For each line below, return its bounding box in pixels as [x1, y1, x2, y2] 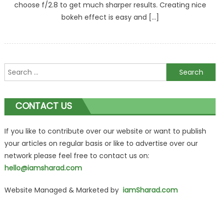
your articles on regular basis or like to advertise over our [4, 138, 198, 149]
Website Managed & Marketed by [4, 185, 123, 195]
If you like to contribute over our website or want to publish [4, 126, 206, 137]
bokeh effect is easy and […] [61, 12, 159, 23]
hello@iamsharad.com [4, 163, 82, 173]
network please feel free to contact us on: [4, 151, 149, 161]
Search [3, 64, 28, 74]
